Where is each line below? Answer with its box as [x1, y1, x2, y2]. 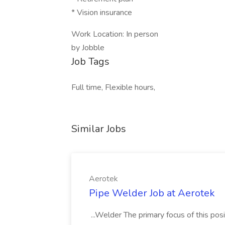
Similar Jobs [71, 122, 126, 136]
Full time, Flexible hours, [71, 82, 155, 93]
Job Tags [71, 55, 109, 68]
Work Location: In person [71, 29, 158, 40]
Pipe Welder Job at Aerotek [89, 186, 215, 200]
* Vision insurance [71, 7, 132, 18]
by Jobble [71, 42, 104, 53]
